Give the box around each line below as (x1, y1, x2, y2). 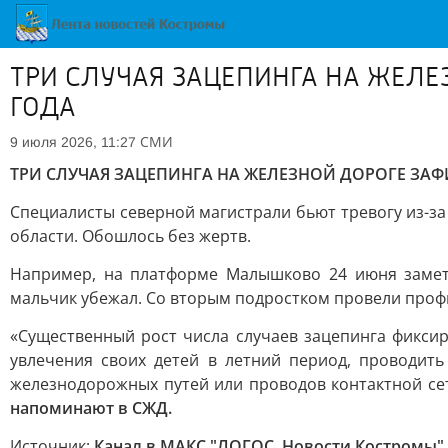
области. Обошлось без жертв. (10, 225, 251, 247)
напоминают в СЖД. (10, 397, 172, 419)
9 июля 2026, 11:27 (10, 134, 136, 150)
